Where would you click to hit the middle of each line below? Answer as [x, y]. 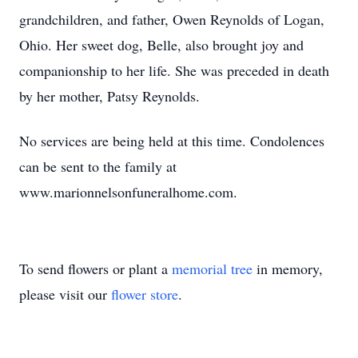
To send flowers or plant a [95, 268]
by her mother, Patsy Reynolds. [109, 96]
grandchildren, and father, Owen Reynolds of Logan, [172, 19]
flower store [145, 294]
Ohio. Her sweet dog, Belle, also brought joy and [161, 45]
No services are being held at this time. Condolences [172, 141]
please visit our [65, 294]
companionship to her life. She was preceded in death [174, 70]
